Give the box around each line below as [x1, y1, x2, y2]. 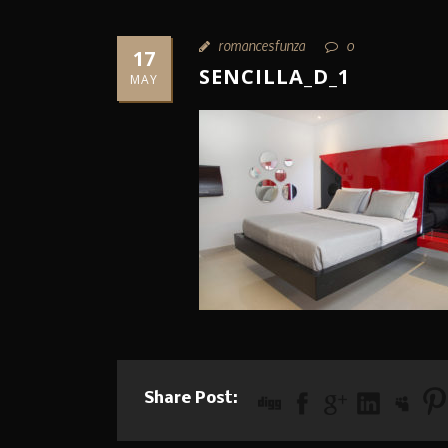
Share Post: [144, 389, 238, 407]
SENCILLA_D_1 [199, 62, 350, 90]
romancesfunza [218, 35, 305, 54]
